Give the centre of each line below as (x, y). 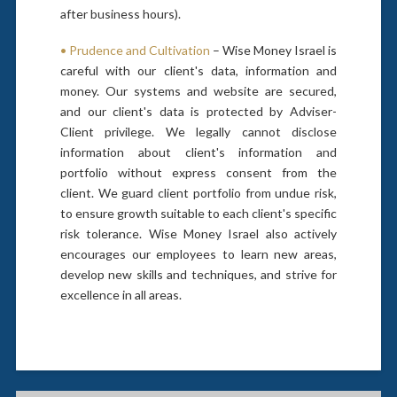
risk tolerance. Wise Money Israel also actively (198, 234)
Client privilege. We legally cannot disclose (198, 132)
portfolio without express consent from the (198, 173)
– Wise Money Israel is (273, 51)
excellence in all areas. (121, 295)
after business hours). (120, 14)
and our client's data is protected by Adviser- (198, 112)
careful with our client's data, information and (198, 71)
